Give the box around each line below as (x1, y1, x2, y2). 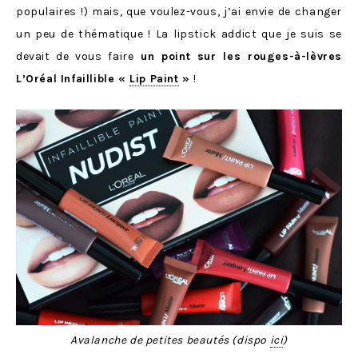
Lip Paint (129, 72, 179, 86)
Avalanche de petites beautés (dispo (70, 333, 270, 348)
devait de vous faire (16, 50, 134, 63)
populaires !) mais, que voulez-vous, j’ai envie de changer (16, 5, 342, 18)
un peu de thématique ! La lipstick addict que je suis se (16, 27, 342, 41)
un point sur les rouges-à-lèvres (133, 50, 342, 63)
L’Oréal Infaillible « (16, 72, 130, 86)
